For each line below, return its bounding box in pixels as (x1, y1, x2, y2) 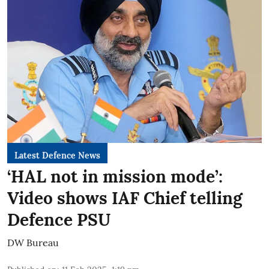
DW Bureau (7, 236, 59, 249)
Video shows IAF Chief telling (7, 187, 243, 209)
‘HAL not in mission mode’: (7, 165, 223, 187)
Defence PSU (7, 208, 110, 231)
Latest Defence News (14, 150, 100, 161)
